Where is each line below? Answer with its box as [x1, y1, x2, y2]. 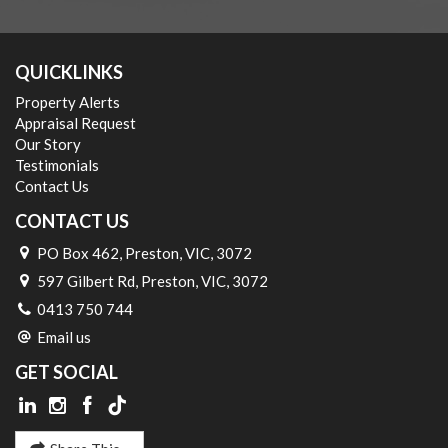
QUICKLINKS [15, 60, 123, 83]
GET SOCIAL [15, 360, 118, 383]
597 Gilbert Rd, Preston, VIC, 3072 [34, 271, 269, 290]
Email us [37, 327, 92, 346]
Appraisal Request [15, 114, 136, 132]
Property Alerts [15, 93, 120, 111]
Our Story [15, 135, 81, 153]
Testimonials [15, 156, 99, 174]
